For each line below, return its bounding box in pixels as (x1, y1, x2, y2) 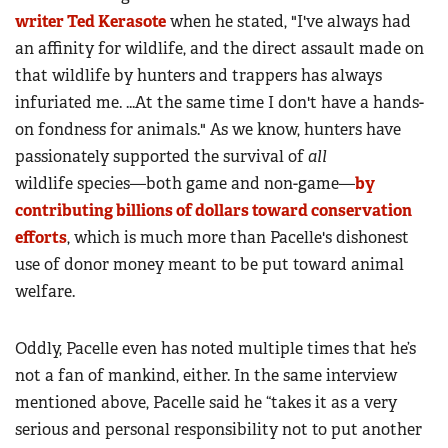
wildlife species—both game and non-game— (15, 173, 355, 195)
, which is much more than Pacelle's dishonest (67, 227, 409, 249)
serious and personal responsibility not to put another (15, 419, 422, 441)
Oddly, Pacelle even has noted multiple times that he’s (15, 338, 416, 360)
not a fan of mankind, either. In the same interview (15, 365, 397, 387)
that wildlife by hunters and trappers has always (15, 65, 382, 87)
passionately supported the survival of (15, 146, 308, 168)
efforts (15, 227, 67, 249)
